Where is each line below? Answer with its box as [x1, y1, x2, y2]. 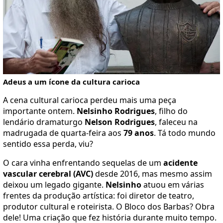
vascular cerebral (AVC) [3, 168, 93, 179]
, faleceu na [155, 116, 198, 127]
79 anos [123, 127, 154, 138]
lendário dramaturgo [3, 116, 85, 127]
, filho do [155, 105, 188, 116]
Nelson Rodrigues [85, 116, 155, 127]
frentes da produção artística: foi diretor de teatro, [3, 190, 194, 201]
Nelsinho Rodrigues [77, 105, 155, 116]
